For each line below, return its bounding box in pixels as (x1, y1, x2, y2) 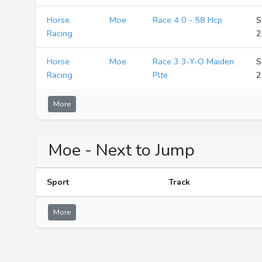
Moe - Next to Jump (48, 139, 195, 161)
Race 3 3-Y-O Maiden (153, 56, 235, 67)
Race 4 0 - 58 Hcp (153, 14, 223, 26)
